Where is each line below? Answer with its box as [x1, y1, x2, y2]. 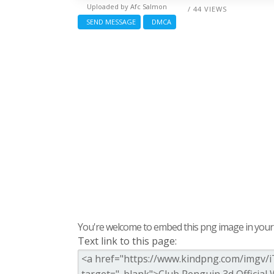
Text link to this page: [78, 234, 177, 248]
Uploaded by [87, 2, 130, 12]
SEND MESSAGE [83, 17, 136, 27]
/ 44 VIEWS [188, 4, 227, 14]
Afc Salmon [130, 2, 167, 12]
